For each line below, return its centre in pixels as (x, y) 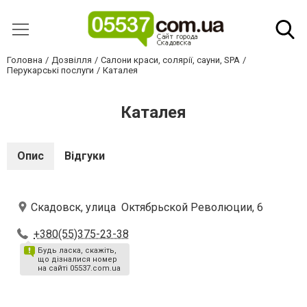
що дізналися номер (77, 259)
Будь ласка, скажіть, (77, 250)
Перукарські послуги (50, 70)
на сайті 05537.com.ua (79, 268)
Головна (25, 60)
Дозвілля (72, 60)
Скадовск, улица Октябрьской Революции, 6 (147, 207)
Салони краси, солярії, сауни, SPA (170, 60)
